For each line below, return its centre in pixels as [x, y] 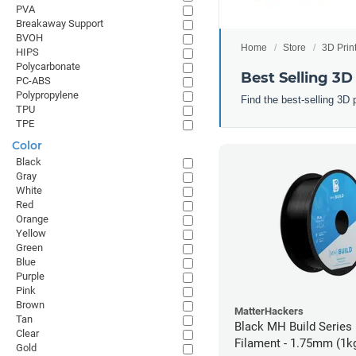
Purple [30, 276]
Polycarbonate [48, 66]
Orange [32, 219]
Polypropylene [47, 95]
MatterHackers [269, 311]
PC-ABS [33, 81]
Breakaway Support [60, 23]
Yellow [31, 233]
